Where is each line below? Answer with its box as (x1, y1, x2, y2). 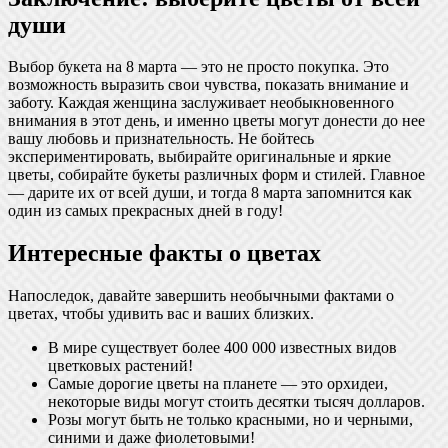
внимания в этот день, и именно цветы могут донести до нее (8, 112, 425, 130)
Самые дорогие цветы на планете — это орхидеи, (48, 375, 388, 393)
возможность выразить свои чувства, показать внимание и (8, 76, 409, 94)
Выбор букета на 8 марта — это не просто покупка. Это (8, 58, 389, 76)
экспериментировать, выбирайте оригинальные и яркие (8, 148, 391, 166)
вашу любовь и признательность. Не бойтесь (8, 130, 314, 148)
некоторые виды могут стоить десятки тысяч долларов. (48, 393, 425, 411)
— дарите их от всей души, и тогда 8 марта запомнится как (8, 184, 412, 202)
